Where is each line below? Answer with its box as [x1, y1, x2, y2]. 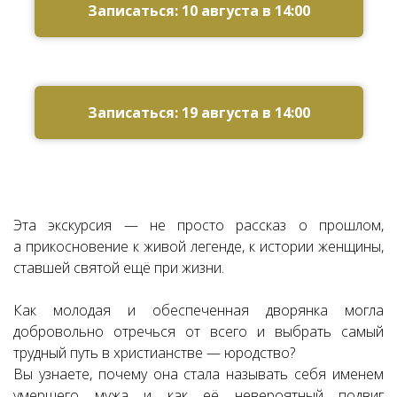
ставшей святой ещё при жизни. [13, 258, 224, 277]
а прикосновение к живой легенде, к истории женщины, [13, 237, 384, 256]
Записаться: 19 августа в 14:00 [87, 103, 310, 122]
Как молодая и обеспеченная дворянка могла [13, 300, 384, 320]
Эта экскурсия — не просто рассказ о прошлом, [13, 215, 384, 235]
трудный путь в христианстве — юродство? [13, 343, 295, 362]
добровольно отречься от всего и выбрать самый [13, 322, 384, 341]
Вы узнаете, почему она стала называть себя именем [13, 364, 384, 384]
